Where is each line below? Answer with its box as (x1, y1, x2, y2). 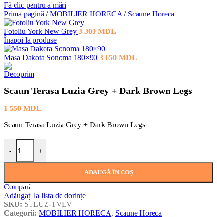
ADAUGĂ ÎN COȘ (84, 169, 133, 176)
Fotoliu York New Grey (4, 27, 78, 35)
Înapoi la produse (4, 36, 57, 44)
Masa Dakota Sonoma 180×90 (4, 53, 99, 62)
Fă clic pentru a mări (4, 1, 66, 9)
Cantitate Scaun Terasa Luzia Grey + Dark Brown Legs (3, 139, 174, 147)
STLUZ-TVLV (24, 200, 72, 209)
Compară (4, 183, 32, 191)
